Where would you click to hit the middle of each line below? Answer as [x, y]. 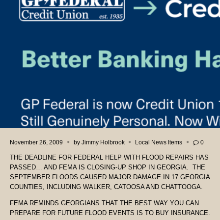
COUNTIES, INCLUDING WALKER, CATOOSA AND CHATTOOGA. [107, 187]
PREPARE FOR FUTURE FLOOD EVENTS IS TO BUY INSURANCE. [110, 213]
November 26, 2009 [36, 142]
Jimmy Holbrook [103, 142]
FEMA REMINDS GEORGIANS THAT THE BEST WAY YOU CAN [104, 203]
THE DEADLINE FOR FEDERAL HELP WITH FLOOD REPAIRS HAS [109, 158]
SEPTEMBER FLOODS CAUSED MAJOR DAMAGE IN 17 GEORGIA [110, 177]
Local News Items [159, 142]
